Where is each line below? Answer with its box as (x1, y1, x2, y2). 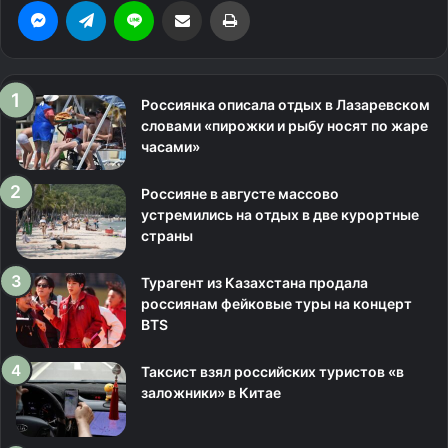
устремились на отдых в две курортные (141, 206, 419, 224)
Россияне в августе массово (141, 185, 339, 203)
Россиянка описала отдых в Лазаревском (141, 96, 430, 114)
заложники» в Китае (141, 384, 281, 402)
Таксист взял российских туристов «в (141, 363, 404, 381)
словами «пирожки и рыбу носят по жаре (141, 117, 428, 135)
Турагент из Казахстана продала (141, 274, 368, 292)
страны (141, 227, 193, 245)
